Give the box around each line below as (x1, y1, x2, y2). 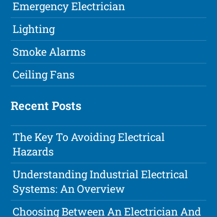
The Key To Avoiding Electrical (13, 130, 165, 144)
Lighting (13, 22, 55, 36)
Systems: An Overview (13, 182, 125, 196)
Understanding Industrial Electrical (13, 167, 188, 182)
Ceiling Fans (13, 67, 75, 82)
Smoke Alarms (13, 45, 86, 59)
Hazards (13, 144, 54, 159)
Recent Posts (11, 98, 82, 114)
